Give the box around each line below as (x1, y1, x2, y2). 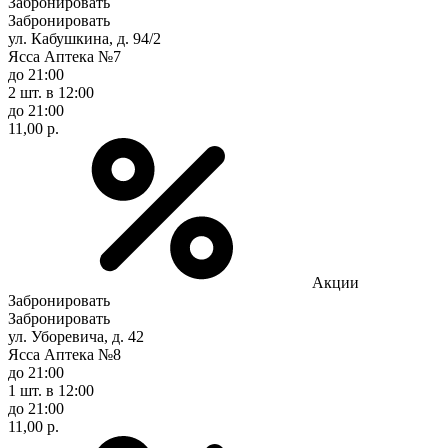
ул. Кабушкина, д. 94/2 (8, 29, 161, 47)
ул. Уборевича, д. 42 (8, 327, 144, 345)
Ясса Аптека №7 (8, 47, 121, 65)
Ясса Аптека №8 (8, 345, 121, 363)
